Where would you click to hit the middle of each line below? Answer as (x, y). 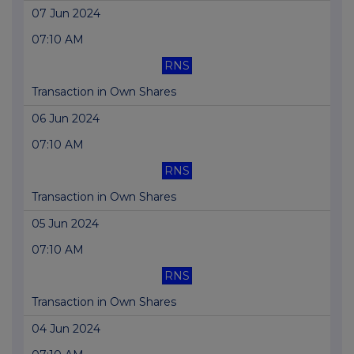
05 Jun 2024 (65, 224)
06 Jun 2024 (66, 119)
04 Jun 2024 (66, 329)
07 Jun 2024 (66, 14)
